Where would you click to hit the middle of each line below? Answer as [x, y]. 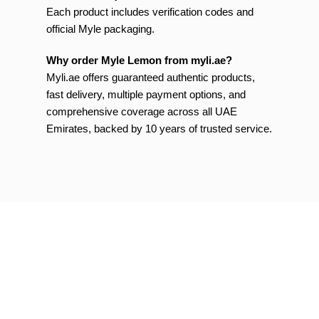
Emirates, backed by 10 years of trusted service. [159, 129]
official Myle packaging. [100, 29]
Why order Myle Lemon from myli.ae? [139, 60]
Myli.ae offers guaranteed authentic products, [151, 77]
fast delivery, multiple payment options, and [146, 94]
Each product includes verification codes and [150, 12]
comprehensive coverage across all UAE [142, 111]
